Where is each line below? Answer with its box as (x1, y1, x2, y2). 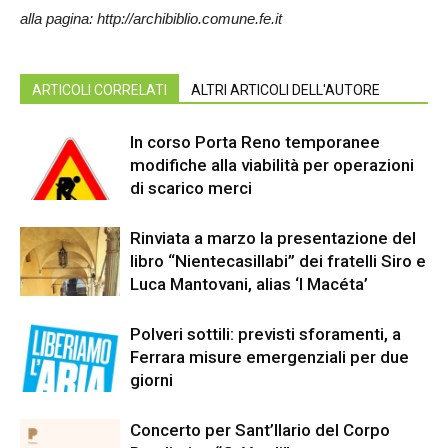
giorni (130, 370, 173, 390)
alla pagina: (20, 10, 97, 27)
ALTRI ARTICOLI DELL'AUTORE (191, 82, 380, 98)
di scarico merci (130, 178, 252, 198)
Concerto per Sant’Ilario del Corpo (130, 420, 390, 440)
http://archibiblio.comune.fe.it (97, 10, 282, 27)
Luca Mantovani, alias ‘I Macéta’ (130, 274, 368, 294)
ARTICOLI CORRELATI (32, 82, 167, 98)
